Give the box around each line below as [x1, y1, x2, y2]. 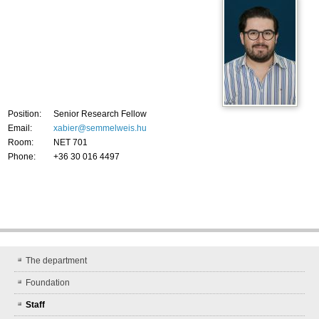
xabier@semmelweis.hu [53, 123, 147, 134]
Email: [8, 123, 32, 134]
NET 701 [53, 137, 88, 148]
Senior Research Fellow [53, 109, 147, 120]
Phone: [8, 152, 36, 162]
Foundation [26, 278, 70, 288]
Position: [8, 109, 41, 120]
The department [26, 256, 87, 266]
